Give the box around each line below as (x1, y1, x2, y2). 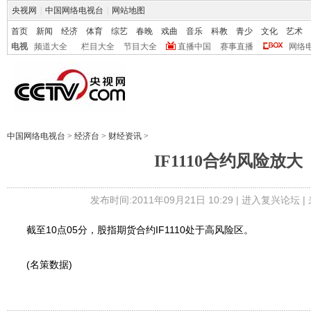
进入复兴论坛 (241, 194, 300, 205)
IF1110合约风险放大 (153, 152, 303, 170)
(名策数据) (7, 259, 72, 270)
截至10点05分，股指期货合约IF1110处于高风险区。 (7, 224, 253, 235)
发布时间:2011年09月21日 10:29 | (90, 194, 242, 205)
